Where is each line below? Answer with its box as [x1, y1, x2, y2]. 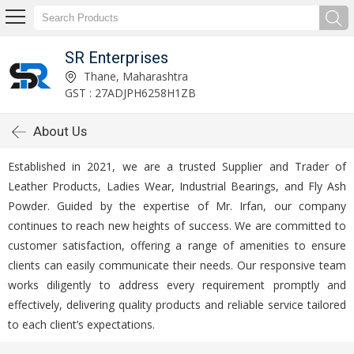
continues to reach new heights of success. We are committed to [8, 218, 346, 233]
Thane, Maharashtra [80, 68, 188, 84]
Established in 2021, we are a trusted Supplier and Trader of [8, 159, 346, 174]
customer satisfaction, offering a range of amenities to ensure [8, 238, 346, 253]
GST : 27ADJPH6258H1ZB [64, 85, 196, 100]
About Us [33, 123, 87, 139]
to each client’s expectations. [8, 317, 155, 332]
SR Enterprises [64, 47, 168, 67]
